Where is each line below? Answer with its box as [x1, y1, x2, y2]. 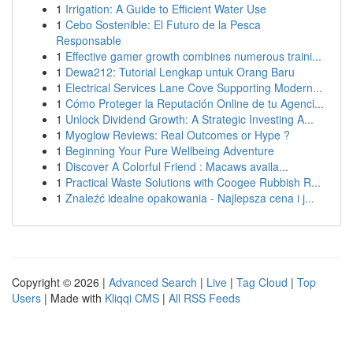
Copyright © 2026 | [12, 274, 109, 290]
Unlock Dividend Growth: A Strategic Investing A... [65, 111, 314, 127]
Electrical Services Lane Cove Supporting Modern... [65, 80, 322, 95]
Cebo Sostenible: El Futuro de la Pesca [65, 17, 261, 32]
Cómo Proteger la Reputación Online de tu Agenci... [65, 95, 324, 111]
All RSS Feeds [169, 290, 240, 306]
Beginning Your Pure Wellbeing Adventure [65, 143, 274, 158]
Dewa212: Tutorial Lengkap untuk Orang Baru [65, 64, 295, 80]
